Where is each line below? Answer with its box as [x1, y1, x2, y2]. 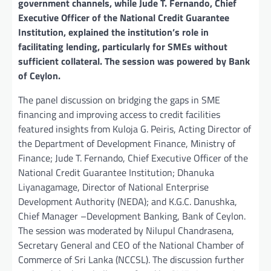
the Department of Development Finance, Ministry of [18, 135, 235, 151]
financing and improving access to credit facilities [18, 106, 220, 122]
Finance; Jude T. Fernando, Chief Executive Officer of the [18, 150, 248, 165]
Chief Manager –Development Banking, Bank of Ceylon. [18, 208, 246, 223]
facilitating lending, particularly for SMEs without [18, 39, 227, 54]
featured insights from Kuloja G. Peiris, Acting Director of [18, 121, 251, 136]
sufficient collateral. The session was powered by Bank [18, 53, 250, 68]
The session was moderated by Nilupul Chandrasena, [18, 223, 234, 238]
